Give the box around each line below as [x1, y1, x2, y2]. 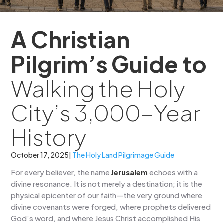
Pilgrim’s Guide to [11, 49, 207, 78]
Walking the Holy [11, 73, 186, 102]
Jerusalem [111, 167, 148, 177]
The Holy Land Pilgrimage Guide [72, 150, 175, 159]
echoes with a [148, 167, 198, 177]
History [11, 122, 87, 151]
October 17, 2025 [11, 150, 69, 159]
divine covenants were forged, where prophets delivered [11, 201, 211, 211]
